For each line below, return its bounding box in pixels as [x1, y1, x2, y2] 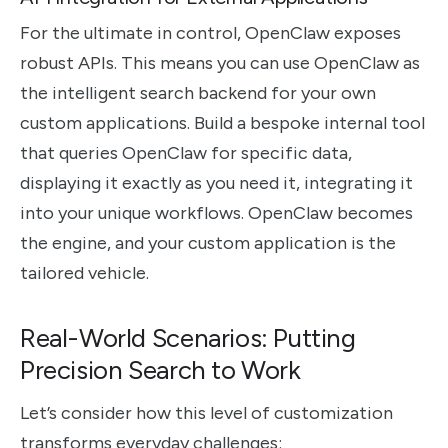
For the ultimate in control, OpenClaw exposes [20, 22, 401, 45]
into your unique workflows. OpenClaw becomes [20, 202, 413, 225]
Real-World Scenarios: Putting [20, 321, 356, 354]
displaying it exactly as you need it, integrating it [20, 172, 413, 195]
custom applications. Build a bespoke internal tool [20, 112, 425, 135]
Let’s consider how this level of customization [20, 401, 393, 424]
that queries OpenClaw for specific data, [20, 142, 352, 165]
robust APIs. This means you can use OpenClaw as [20, 52, 420, 75]
